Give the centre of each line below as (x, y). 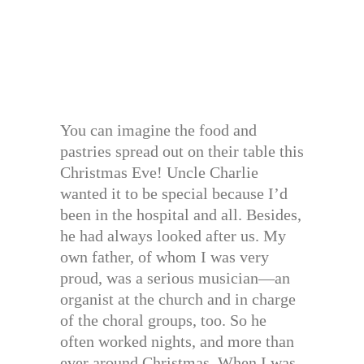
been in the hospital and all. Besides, (181, 215)
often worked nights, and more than (177, 342)
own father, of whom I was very (165, 257)
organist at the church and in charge (178, 299)
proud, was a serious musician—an (175, 278)
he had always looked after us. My (173, 236)
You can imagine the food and (158, 130)
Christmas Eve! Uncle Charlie (159, 173)
